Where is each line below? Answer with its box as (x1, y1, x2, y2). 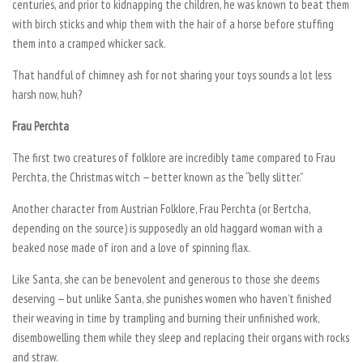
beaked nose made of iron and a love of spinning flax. (12, 239, 250, 255)
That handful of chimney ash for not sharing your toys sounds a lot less (12, 66, 331, 83)
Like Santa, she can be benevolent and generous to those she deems (12, 271, 319, 287)
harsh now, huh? (12, 86, 82, 102)
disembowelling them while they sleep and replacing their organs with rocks (12, 329, 349, 345)
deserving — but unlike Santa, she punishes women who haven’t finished (12, 290, 331, 306)
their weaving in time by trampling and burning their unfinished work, (12, 310, 319, 326)
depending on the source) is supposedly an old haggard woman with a (12, 220, 322, 236)
